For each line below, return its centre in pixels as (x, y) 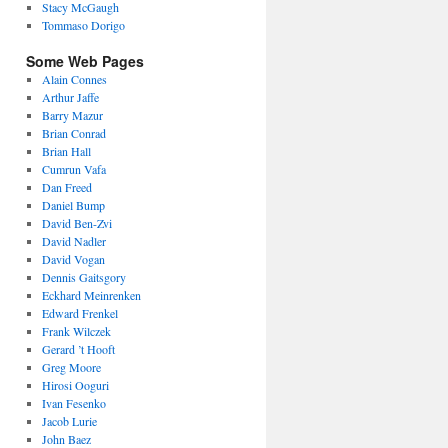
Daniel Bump (73, 204)
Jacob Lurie (69, 420)
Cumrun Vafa (73, 168)
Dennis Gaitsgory (83, 276)
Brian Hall (66, 150)
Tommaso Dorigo (83, 24)
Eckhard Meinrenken (91, 294)
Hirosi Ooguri (75, 384)
